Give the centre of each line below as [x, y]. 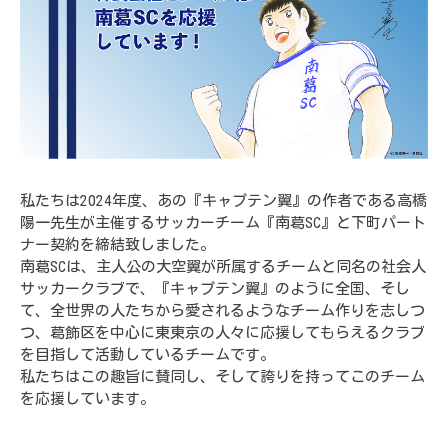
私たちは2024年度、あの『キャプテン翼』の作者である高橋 [223, 201]
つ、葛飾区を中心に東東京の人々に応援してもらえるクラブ [222, 333]
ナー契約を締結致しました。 [117, 245]
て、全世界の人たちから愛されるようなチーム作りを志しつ [222, 311]
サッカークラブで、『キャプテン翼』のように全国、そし [215, 289]
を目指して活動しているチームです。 [147, 355]
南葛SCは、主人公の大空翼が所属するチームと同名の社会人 [223, 267]
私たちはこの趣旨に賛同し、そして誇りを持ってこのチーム [222, 377]
